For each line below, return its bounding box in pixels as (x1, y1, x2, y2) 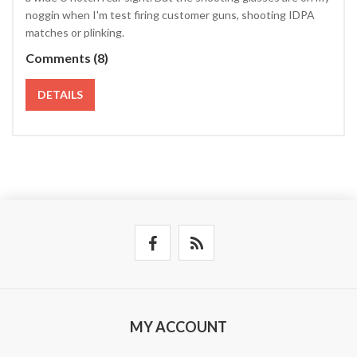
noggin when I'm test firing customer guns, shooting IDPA (25, 8, 315, 22)
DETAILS (37, 88, 83, 101)
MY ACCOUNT (130, 318, 227, 335)
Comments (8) (25, 50, 108, 65)
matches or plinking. (25, 25, 124, 39)
